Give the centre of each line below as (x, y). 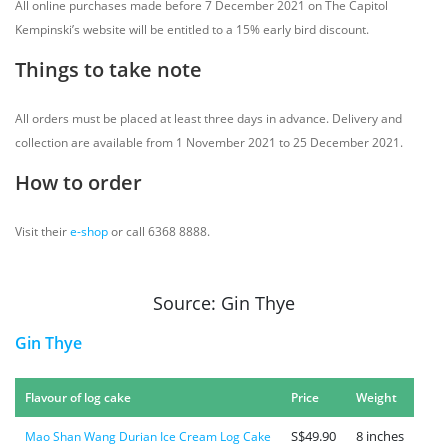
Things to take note (108, 69)
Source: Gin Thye (224, 303)
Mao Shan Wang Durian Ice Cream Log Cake (148, 436)
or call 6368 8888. (160, 231)
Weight (376, 397)
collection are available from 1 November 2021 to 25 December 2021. (210, 142)
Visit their (42, 231)
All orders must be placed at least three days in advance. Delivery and (208, 118)
